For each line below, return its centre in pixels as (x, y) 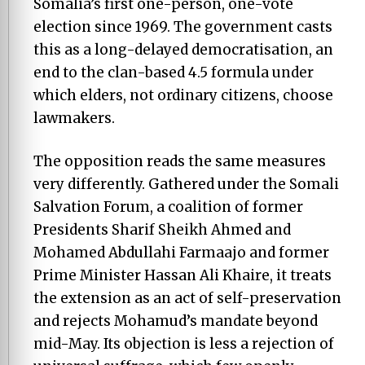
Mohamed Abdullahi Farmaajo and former (181, 253)
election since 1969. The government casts (183, 26)
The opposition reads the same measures (180, 161)
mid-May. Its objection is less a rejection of (184, 344)
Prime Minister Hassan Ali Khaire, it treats (182, 275)
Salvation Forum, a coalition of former (168, 207)
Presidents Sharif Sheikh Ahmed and (162, 230)
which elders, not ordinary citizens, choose (183, 95)
